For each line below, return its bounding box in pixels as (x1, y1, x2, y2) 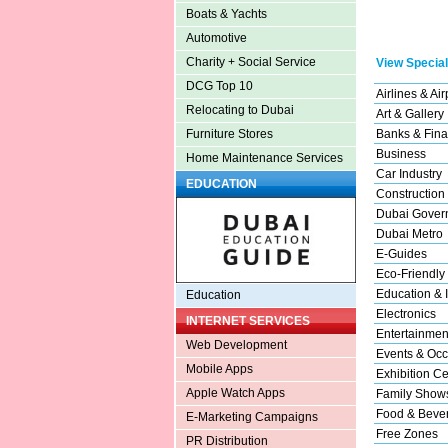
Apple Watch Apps (185, 386, 285, 401)
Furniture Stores (185, 127, 273, 142)
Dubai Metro (375, 226, 443, 241)
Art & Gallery (375, 106, 444, 121)
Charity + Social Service (185, 55, 316, 70)
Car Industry (375, 166, 442, 181)
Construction (375, 186, 445, 201)
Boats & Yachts (185, 7, 267, 22)
